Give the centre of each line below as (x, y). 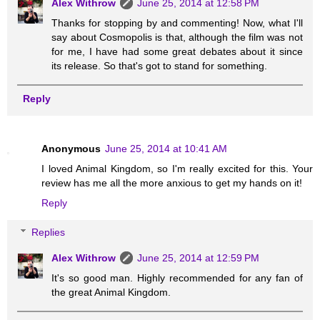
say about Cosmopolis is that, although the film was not (177, 37)
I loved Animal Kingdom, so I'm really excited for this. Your (177, 168)
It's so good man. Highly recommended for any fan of (177, 278)
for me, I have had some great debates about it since (177, 52)
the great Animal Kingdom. (111, 292)
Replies (49, 232)
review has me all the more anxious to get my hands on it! (172, 182)
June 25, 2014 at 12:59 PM (199, 258)
